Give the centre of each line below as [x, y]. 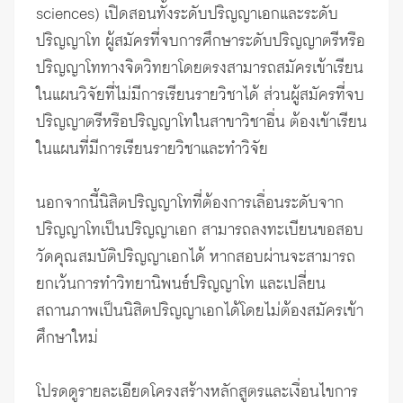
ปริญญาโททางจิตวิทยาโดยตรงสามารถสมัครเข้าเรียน [200, 68]
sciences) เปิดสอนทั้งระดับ [122, 14]
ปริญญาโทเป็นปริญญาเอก [116, 230]
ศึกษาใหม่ [67, 338]
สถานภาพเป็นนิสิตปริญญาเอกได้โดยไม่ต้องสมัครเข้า [200, 311]
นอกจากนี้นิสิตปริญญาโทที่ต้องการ [144, 203]
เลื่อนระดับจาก [298, 203]
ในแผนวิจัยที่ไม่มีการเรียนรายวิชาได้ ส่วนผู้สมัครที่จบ [200, 95]
